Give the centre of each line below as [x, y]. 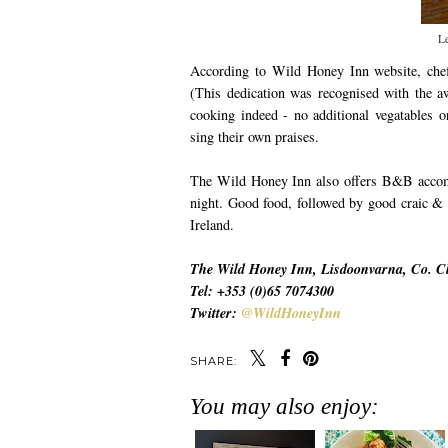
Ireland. [212, 225]
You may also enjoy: [284, 407]
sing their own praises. [257, 137]
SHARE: [213, 361]
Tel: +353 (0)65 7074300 [262, 291]
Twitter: [215, 313]
